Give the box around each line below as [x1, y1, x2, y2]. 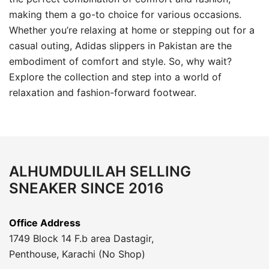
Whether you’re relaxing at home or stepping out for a [9, 23, 255, 36]
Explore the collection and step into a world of [9, 70, 222, 83]
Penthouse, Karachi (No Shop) [9, 247, 145, 260]
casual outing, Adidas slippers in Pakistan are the [9, 39, 232, 52]
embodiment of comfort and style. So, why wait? [9, 55, 232, 67]
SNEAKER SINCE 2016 [9, 179, 164, 197]
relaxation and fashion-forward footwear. [9, 86, 196, 98]
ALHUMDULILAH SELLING [9, 162, 191, 180]
